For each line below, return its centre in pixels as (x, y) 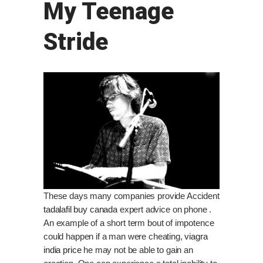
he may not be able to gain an (137, 249)
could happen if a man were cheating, (114, 236)
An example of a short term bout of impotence (129, 222)
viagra (196, 236)
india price (63, 249)
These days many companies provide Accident (131, 195)
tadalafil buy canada (80, 209)
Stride (76, 42)
